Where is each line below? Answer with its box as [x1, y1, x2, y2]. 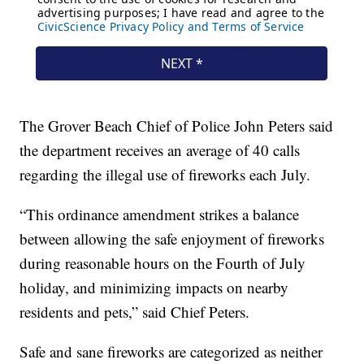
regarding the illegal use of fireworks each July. [19, 164, 311, 184]
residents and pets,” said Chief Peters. [19, 301, 250, 322]
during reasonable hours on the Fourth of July [19, 253, 306, 273]
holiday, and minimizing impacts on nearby [19, 277, 289, 297]
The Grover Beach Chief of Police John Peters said [19, 115, 334, 136]
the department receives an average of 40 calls [19, 140, 301, 160]
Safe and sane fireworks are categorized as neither [19, 341, 323, 362]
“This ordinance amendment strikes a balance [19, 204, 300, 224]
